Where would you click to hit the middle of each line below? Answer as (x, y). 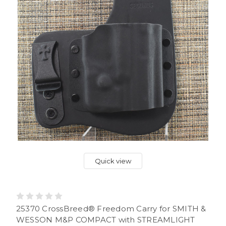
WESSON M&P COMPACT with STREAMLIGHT (105, 219)
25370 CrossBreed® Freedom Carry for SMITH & (111, 208)
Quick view (113, 161)
